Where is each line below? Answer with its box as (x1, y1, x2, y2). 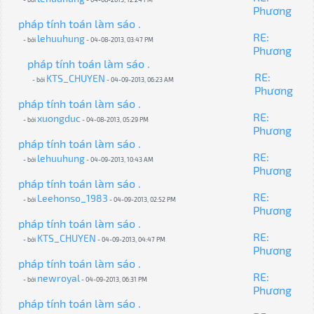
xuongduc (36, 112, 81, 125)
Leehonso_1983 (36, 192, 108, 205)
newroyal (36, 272, 80, 285)
